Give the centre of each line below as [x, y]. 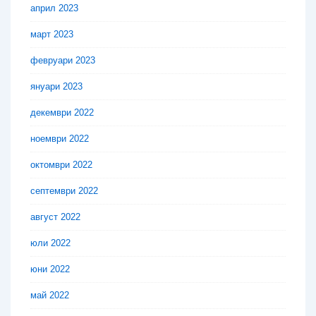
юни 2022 [50, 269]
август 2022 [55, 217]
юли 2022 [50, 243]
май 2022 [50, 296]
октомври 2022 [61, 165]
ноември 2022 [60, 139]
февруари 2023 [63, 61]
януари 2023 [56, 87]
